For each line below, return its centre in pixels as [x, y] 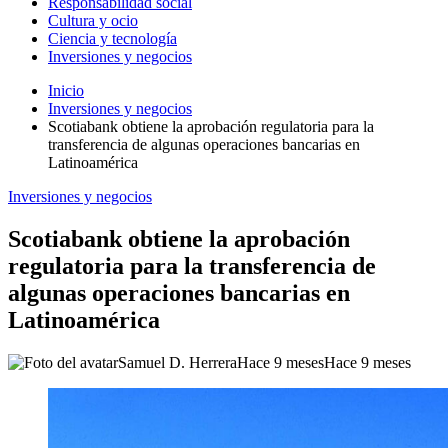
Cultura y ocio [93, 20]
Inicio [66, 90]
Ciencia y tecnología [112, 38]
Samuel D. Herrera [177, 362]
